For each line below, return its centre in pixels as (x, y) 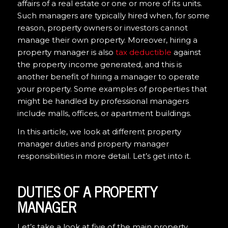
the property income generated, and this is (99, 64)
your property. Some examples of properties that (112, 89)
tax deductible (143, 52)
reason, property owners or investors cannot (102, 27)
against (186, 52)
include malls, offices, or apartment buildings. (104, 113)
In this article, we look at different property (99, 132)
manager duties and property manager (93, 144)
